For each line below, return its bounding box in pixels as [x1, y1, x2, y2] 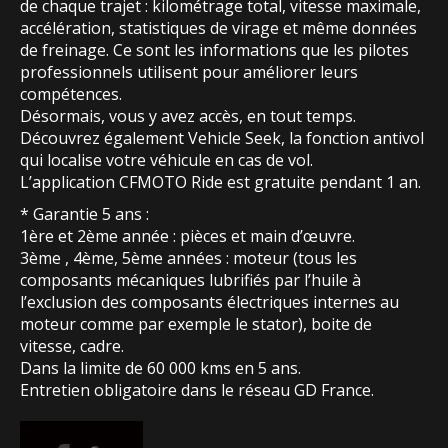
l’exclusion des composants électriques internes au [20, 291, 399, 314]
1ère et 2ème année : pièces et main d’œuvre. [20, 225, 355, 248]
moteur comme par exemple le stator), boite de [20, 313, 372, 336]
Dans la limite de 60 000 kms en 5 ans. [20, 357, 301, 380]
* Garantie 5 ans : [20, 203, 149, 226]
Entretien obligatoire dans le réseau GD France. [20, 379, 374, 402]
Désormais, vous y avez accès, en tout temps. [20, 105, 356, 128]
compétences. [20, 83, 122, 106]
